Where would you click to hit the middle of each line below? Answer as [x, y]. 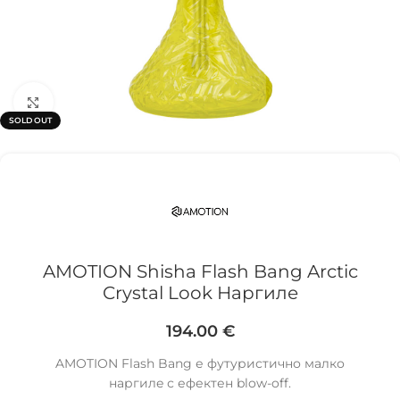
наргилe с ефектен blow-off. [200, 383]
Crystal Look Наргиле [200, 293]
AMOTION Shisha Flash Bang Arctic [200, 271]
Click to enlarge [100, 102]
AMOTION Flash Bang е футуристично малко [200, 363]
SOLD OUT [30, 120]
